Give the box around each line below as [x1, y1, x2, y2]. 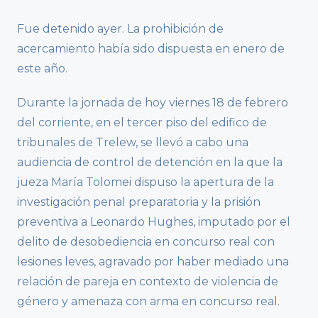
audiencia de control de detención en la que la [17, 155, 283, 169]
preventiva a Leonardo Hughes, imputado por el [17, 214, 290, 229]
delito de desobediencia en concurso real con [17, 234, 275, 248]
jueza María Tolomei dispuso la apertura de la [17, 175, 274, 189]
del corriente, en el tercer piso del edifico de [17, 115, 267, 129]
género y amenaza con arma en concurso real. [17, 294, 280, 308]
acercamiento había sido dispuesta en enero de [17, 41, 285, 55]
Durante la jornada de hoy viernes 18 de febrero [17, 95, 288, 109]
